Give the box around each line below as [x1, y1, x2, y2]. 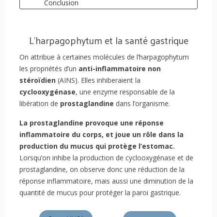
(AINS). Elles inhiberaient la [56, 76, 140, 85]
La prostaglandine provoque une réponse [19, 118, 164, 128]
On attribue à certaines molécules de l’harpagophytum [19, 52, 189, 62]
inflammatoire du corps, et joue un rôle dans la [19, 130, 184, 139]
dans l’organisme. [114, 99, 170, 108]
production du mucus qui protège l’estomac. [19, 141, 175, 151]
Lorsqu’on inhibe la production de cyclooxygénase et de [19, 153, 193, 163]
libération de [19, 99, 60, 108]
